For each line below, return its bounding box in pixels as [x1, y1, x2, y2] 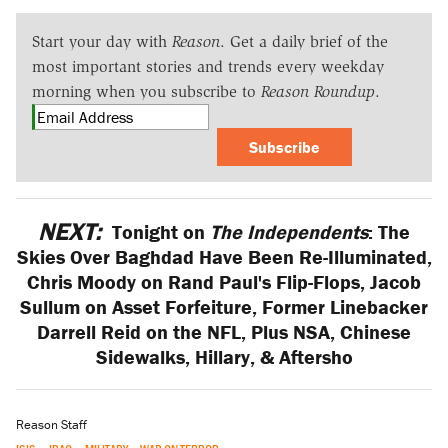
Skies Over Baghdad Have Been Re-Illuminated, [16, 243, 432, 269]
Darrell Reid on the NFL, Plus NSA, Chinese [37, 318, 411, 344]
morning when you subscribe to [32, 81, 261, 101]
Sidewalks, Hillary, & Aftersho [95, 343, 353, 369]
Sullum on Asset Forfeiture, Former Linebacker [20, 293, 428, 319]
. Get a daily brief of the [220, 31, 388, 51]
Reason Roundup [261, 81, 375, 101]
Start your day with [32, 31, 172, 51]
